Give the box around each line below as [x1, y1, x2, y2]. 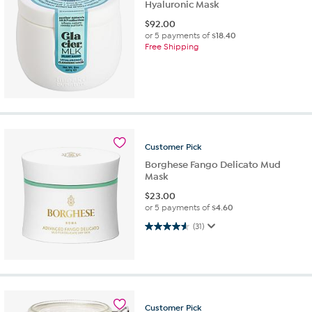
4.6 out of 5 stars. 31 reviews [145, 219, 179, 232]
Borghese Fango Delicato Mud [145, 158, 281, 171]
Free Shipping [145, 42, 199, 52]
